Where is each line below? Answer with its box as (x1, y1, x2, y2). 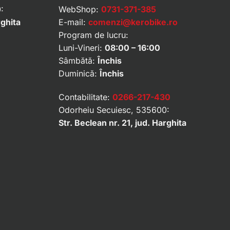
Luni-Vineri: (58, 43, 105, 53)
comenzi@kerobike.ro (88, 17, 178, 28)
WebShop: (58, 4, 101, 15)
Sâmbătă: (58, 55, 98, 66)
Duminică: (58, 68, 100, 79)
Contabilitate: (58, 92, 112, 103)
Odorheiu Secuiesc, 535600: (58, 105, 169, 116)
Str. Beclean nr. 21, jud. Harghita (58, 118, 186, 128)
